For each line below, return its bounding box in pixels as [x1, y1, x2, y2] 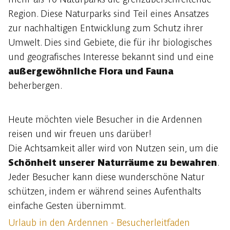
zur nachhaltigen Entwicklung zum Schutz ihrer [8, 23, 203, 33]
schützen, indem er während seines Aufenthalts [8, 186, 201, 197]
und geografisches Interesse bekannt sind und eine [8, 51, 214, 62]
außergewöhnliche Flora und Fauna [8, 66, 174, 76]
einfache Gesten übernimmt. [8, 200, 126, 211]
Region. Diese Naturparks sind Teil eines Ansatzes [8, 8, 209, 19]
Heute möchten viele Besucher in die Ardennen [8, 114, 202, 125]
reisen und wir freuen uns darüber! [8, 128, 151, 139]
